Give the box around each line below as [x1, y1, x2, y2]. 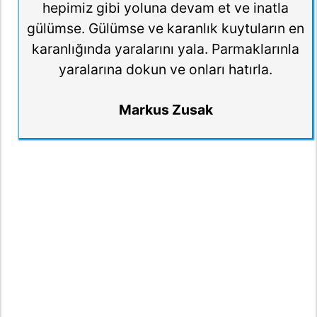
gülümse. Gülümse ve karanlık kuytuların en [27, 20, 304, 37]
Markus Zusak [118, 100, 213, 118]
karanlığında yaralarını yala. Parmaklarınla [32, 40, 299, 57]
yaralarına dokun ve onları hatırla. [59, 61, 272, 78]
